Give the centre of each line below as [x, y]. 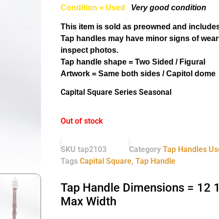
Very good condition [168, 8]
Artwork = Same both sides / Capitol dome [138, 73]
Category [145, 149]
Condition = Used [93, 8]
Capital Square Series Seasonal [116, 92]
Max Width [88, 201]
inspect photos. [89, 50]
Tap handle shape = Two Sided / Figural [133, 62]
